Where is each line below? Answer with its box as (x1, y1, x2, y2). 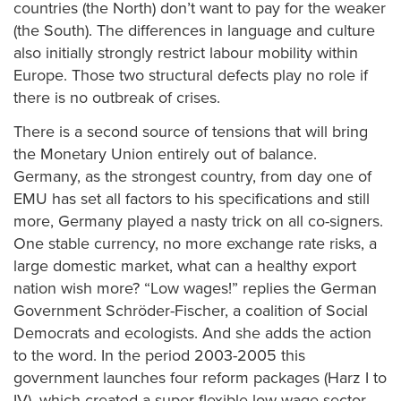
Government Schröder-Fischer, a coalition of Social (13, 300, 368, 320)
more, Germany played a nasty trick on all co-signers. (13, 210, 383, 231)
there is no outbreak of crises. (13, 88, 220, 107)
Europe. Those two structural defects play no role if (13, 65, 368, 85)
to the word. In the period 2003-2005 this (13, 345, 305, 365)
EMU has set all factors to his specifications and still (13, 188, 370, 209)
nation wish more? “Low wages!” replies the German (13, 277, 377, 298)
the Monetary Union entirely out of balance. (13, 143, 317, 164)
